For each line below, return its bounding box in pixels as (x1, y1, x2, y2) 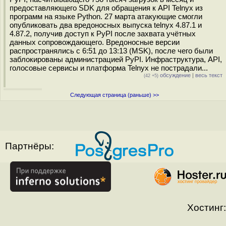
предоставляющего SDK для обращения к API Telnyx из (10, 4, 203, 12)
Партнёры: (5, 141, 54, 151)
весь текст (195, 72, 222, 78)
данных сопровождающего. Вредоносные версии (10, 38, 180, 46)
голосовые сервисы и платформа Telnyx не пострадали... (10, 64, 208, 72)
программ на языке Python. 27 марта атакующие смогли (10, 12, 202, 21)
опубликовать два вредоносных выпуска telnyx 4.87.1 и (10, 21, 202, 29)
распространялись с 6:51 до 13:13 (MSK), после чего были (10, 46, 213, 55)
